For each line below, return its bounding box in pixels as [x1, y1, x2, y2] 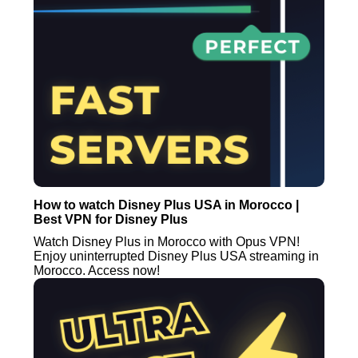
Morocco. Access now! [34, 263, 161, 277]
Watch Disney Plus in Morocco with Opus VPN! [34, 234, 300, 249]
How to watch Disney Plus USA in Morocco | [34, 197, 300, 212]
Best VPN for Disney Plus [34, 212, 189, 226]
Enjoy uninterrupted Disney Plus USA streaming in [34, 249, 320, 263]
